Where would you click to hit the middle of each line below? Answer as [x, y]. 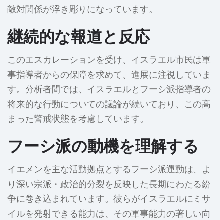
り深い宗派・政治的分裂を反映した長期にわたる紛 [109, 184]
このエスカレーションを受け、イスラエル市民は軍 [109, 60]
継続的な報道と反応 [79, 37]
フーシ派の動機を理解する [103, 146]
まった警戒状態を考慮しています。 [78, 119]
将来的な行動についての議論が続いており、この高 [109, 104]
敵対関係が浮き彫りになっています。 [82, 10]
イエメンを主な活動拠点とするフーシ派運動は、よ [109, 170]
